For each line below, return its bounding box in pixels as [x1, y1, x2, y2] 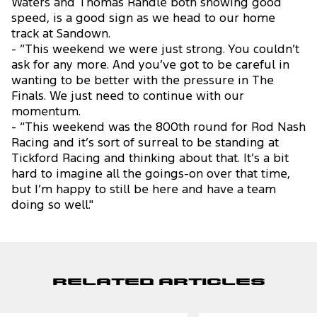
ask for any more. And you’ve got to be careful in [11, 60, 289, 71]
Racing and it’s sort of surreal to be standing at [11, 138, 279, 149]
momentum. [11, 107, 81, 118]
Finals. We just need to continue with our [11, 91, 244, 103]
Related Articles [52, 279, 265, 288]
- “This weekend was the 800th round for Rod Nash [11, 122, 306, 134]
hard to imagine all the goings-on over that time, [11, 169, 290, 180]
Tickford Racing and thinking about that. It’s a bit [11, 154, 289, 165]
